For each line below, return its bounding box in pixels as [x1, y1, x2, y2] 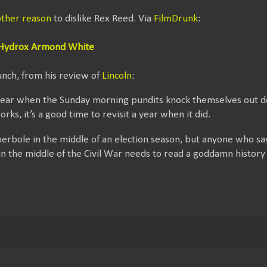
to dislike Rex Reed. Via [51, 13, 154, 24]
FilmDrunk [154, 13, 198, 24]
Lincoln [102, 70, 132, 81]
